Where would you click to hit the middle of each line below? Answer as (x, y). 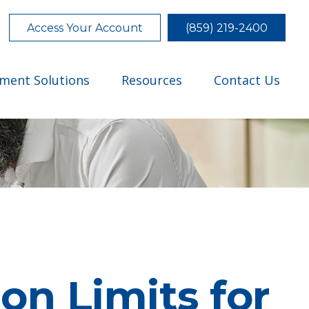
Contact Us (247, 80)
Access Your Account (85, 28)
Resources (152, 80)
